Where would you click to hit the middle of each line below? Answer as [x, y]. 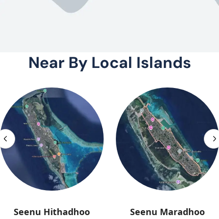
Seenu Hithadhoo [52, 212]
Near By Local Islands [109, 62]
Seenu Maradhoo [167, 212]
